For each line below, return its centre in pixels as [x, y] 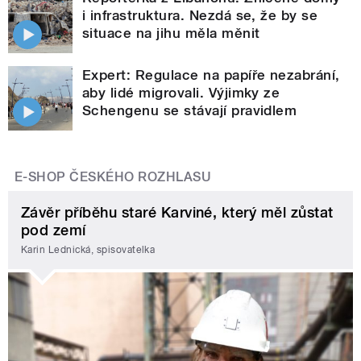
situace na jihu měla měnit [171, 33]
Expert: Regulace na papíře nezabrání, [211, 75]
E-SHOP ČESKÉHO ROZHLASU [113, 177]
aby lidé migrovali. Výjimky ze [181, 93]
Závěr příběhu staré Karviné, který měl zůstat [177, 213]
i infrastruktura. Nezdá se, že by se [200, 16]
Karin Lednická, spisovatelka [88, 249]
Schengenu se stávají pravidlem [190, 111]
